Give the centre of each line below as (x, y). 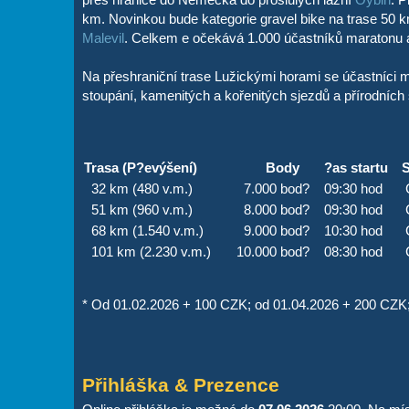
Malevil (103, 37)
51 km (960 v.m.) (138, 209)
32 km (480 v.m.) (138, 188)
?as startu (356, 167)
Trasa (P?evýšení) (140, 167)
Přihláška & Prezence (180, 384)
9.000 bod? (273, 230)
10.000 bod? (273, 251)
